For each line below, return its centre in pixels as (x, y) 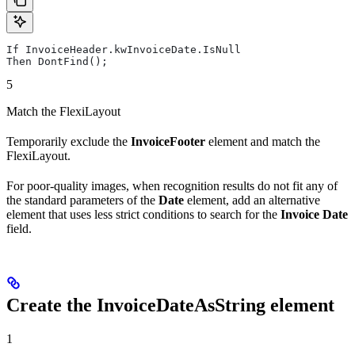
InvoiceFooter (168, 142)
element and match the (263, 142)
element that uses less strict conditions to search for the (143, 215)
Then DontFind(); (57, 62)
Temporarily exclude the (69, 142)
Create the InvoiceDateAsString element (170, 305)
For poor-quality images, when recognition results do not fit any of (172, 186)
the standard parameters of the (82, 200)
